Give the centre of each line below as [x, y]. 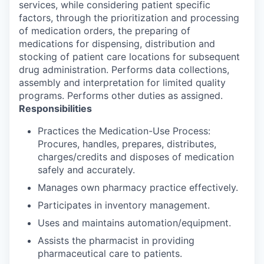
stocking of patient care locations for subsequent [129, 56]
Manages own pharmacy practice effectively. [138, 187]
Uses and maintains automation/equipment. [134, 222]
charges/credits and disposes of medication [136, 156]
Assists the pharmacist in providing [116, 240]
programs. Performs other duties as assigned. [121, 95]
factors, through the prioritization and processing [129, 17]
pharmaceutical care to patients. [110, 253]
